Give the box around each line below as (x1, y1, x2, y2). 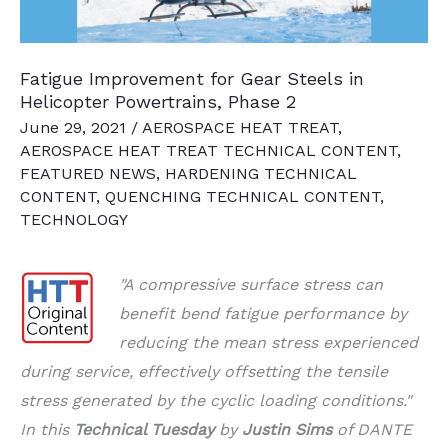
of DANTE (332, 420, 412, 440)
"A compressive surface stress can (119, 275, 383, 295)
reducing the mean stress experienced (119, 333, 418, 353)
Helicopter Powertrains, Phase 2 (20, 90, 296, 112)
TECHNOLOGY (20, 210, 128, 230)
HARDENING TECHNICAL (165, 164, 357, 184)
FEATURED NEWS (20, 164, 156, 184)
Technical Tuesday (74, 420, 214, 440)
